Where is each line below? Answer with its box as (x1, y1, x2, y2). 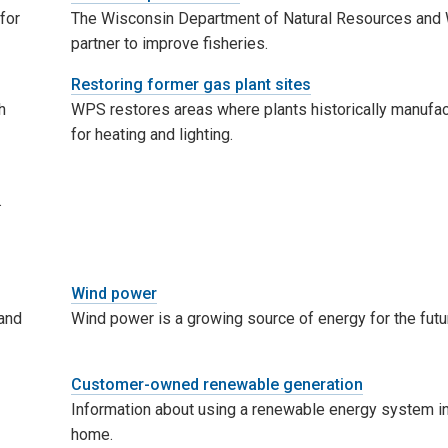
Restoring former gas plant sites (70, 74, 311, 94)
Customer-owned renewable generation (70, 374, 363, 394)
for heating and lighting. (70, 124, 233, 144)
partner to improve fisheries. (70, 33, 268, 53)
